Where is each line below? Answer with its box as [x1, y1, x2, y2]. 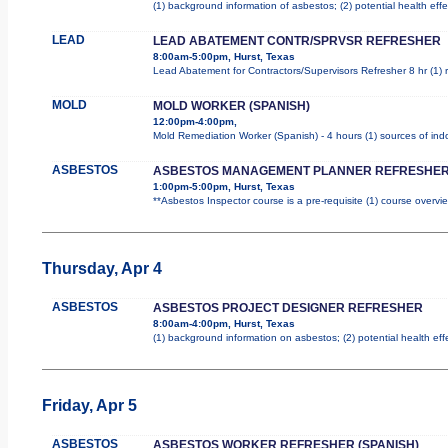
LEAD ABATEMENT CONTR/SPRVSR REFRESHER [152, 33, 441, 48]
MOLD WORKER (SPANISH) [152, 98, 310, 113]
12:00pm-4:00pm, [152, 115, 237, 127]
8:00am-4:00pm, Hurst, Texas [152, 317, 295, 329]
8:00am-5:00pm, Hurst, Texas [152, 50, 295, 62]
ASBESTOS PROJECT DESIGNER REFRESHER [152, 300, 423, 315]
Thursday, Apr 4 [41, 259, 162, 277]
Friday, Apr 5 [41, 396, 137, 414]
